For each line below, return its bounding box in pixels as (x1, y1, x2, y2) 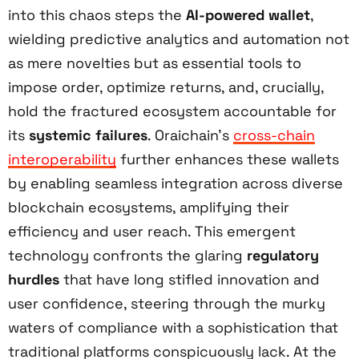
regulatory (247, 245, 319, 264)
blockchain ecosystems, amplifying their (8, 197, 289, 216)
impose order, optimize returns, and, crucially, (8, 77, 324, 96)
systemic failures (29, 125, 147, 144)
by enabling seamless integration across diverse (8, 173, 343, 192)
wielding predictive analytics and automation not (8, 29, 349, 48)
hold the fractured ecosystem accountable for (8, 101, 337, 120)
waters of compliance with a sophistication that (8, 317, 338, 337)
